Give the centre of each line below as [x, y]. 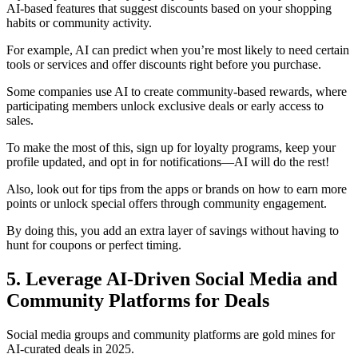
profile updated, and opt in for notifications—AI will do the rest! [168, 161]
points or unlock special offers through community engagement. [167, 203]
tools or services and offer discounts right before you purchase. [164, 64]
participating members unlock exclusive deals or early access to [165, 105]
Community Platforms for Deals [138, 300]
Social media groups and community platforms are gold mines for [171, 334]
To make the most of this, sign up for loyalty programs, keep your [171, 147]
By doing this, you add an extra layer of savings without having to [173, 230]
